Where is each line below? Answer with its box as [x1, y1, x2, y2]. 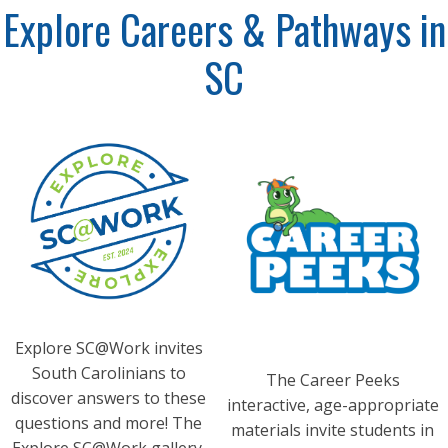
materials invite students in [231, 419, 434, 442]
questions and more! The [15, 412, 202, 435]
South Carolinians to [31, 362, 186, 385]
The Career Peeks [265, 369, 400, 392]
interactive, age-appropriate [226, 394, 439, 417]
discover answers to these [11, 387, 206, 410]
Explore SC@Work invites [14, 337, 203, 360]
